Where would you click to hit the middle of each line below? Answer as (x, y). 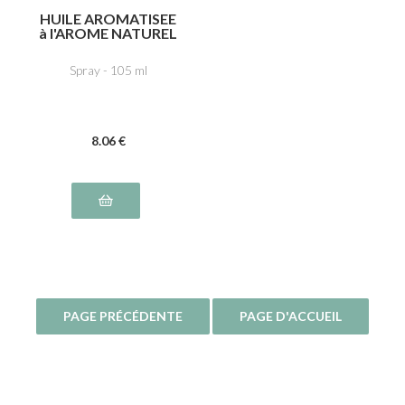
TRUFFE (108, 47)
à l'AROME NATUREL (108, 33)
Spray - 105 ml (108, 71)
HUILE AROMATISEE (108, 18)
